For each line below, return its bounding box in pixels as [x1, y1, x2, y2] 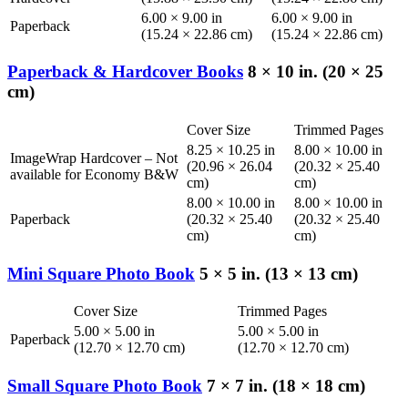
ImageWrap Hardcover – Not [10, 149, 178, 166]
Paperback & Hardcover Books [7, 62, 243, 82]
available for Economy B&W [10, 166, 178, 182]
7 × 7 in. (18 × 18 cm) [202, 376, 365, 396]
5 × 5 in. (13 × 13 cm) [195, 263, 358, 283]
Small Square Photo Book [7, 376, 202, 396]
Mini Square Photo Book [7, 263, 195, 283]
